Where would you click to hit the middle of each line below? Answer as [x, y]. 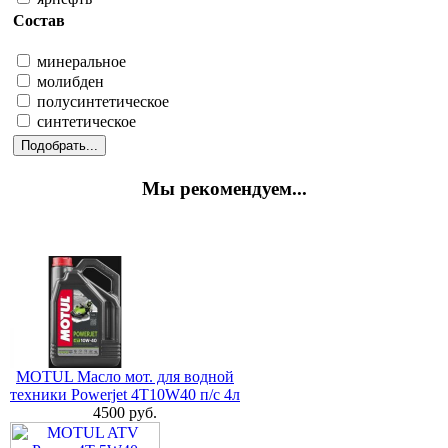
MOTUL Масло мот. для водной [125, 377]
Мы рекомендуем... [224, 188]
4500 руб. [125, 413]
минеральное [79, 62]
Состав [39, 20]
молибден [68, 82]
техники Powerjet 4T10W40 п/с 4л [125, 395]
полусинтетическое [101, 102]
